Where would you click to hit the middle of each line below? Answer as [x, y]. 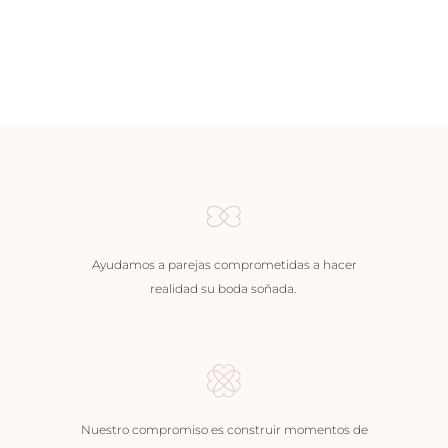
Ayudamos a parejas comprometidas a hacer [224, 265]
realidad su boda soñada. [224, 289]
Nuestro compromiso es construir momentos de [224, 429]
